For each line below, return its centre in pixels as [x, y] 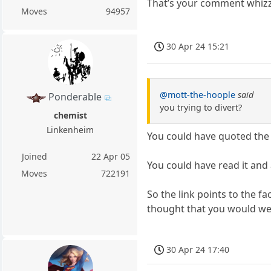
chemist [70, 115]
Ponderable [75, 97]
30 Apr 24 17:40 [198, 249]
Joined [34, 156]
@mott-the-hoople [198, 94]
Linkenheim [70, 129]
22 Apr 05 [111, 156]
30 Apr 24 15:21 [198, 46]
